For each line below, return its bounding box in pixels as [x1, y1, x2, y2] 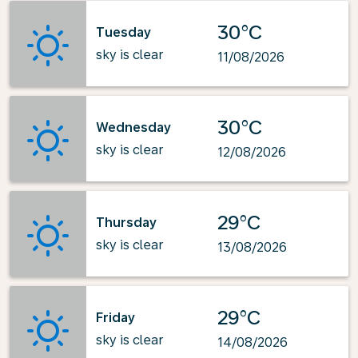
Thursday [96, 214, 157, 230]
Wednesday [96, 119, 171, 135]
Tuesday [96, 24, 151, 40]
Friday [96, 309, 135, 325]
